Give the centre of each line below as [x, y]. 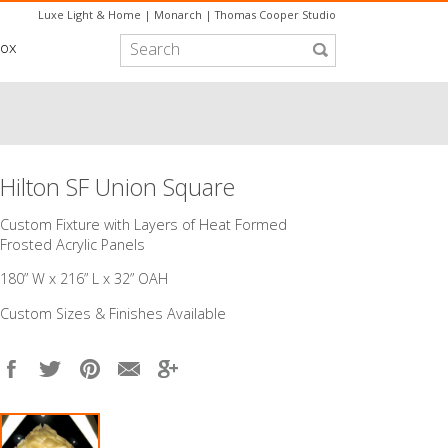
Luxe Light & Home [89, 15]
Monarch [178, 15]
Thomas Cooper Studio [275, 15]
